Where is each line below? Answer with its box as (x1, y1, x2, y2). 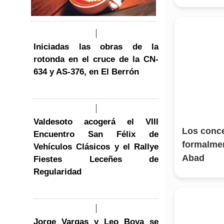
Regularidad (33, 166, 81, 176)
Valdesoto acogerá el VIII (33, 116, 158, 126)
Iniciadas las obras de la (33, 41, 158, 51)
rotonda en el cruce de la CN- (33, 54, 158, 64)
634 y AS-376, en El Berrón (33, 66, 139, 76)
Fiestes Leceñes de (33, 154, 158, 164)
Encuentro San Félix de (33, 129, 158, 139)
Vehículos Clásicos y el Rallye (33, 141, 158, 151)
